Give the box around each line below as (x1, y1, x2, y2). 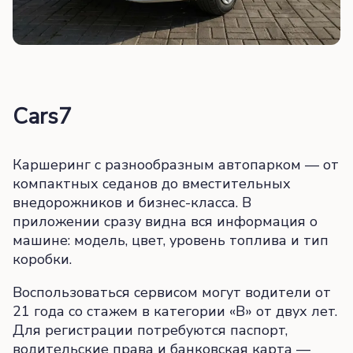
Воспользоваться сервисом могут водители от (13, 283, 331, 303)
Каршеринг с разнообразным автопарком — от (13, 155, 339, 175)
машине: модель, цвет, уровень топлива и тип (13, 231, 329, 251)
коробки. (13, 250, 72, 269)
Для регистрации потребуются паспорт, (13, 321, 288, 340)
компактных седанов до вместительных (13, 174, 291, 194)
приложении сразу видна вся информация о (13, 212, 318, 232)
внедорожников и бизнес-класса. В (13, 193, 251, 213)
